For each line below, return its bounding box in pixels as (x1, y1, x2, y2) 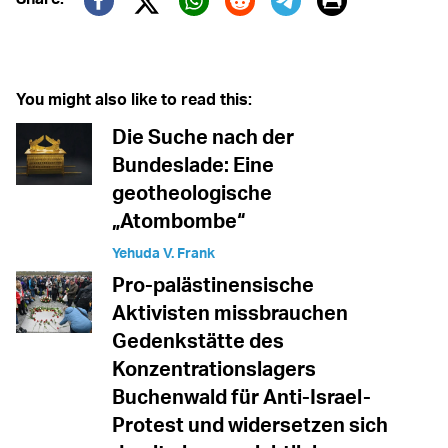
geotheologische (112, 180, 272, 206)
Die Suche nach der (112, 124, 294, 150)
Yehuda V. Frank (112, 244, 215, 262)
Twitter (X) (133, 10, 267, 48)
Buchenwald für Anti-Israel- (112, 384, 371, 410)
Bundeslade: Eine (112, 152, 274, 178)
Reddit (224, 11, 312, 49)
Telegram (270, 11, 395, 49)
